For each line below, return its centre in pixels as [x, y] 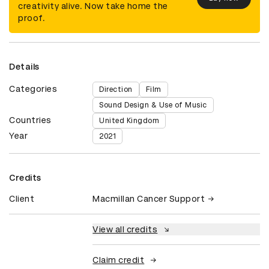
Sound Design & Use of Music [153, 105]
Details [24, 66]
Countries [30, 120]
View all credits [125, 229]
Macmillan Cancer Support [149, 198]
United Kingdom [129, 120]
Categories [33, 89]
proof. [32, 18]
